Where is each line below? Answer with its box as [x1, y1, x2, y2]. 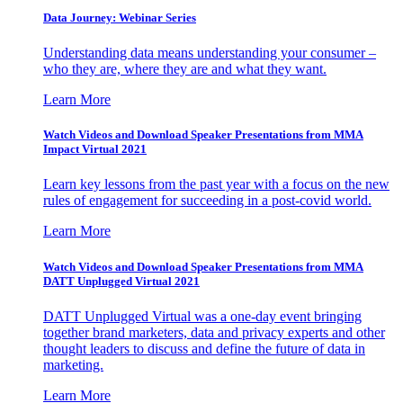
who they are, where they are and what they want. [43, 61, 327, 76]
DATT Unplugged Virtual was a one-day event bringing [43, 308, 362, 324]
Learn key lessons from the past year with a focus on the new [43, 176, 390, 193]
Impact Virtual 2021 [43, 142, 147, 157]
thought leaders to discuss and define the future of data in [43, 340, 365, 356]
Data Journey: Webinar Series [43, 10, 196, 24]
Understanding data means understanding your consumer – [43, 45, 376, 60]
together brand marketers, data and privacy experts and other [43, 324, 385, 340]
